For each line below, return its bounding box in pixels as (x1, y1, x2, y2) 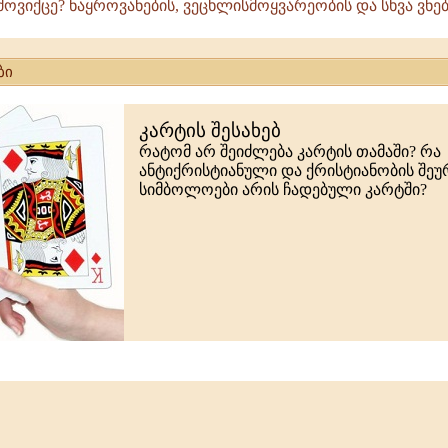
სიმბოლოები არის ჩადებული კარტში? (139, 181, 427, 198)
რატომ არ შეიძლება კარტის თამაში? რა (139, 143, 441, 160)
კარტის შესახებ (139, 120, 281, 141)
